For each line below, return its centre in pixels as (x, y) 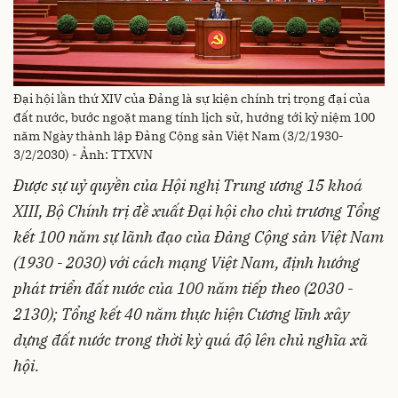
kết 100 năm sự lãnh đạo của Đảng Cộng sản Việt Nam (199, 236)
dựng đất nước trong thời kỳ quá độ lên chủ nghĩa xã (191, 339)
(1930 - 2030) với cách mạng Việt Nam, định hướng (187, 262)
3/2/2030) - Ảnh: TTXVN (83, 154)
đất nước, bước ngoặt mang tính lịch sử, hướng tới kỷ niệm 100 (194, 117)
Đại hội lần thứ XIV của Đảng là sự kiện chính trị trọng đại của (192, 98)
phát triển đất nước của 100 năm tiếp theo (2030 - (183, 288)
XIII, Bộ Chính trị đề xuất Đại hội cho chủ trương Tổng (197, 211)
